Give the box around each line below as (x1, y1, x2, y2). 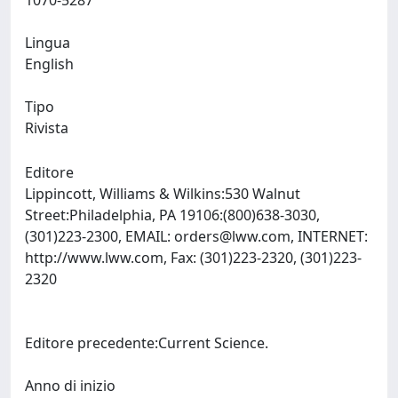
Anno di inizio (25, 376, 115, 395)
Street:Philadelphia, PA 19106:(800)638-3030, (25, 205, 320, 225)
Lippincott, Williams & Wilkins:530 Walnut (25, 184, 300, 203)
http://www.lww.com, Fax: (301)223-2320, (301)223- (25, 248, 362, 267)
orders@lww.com (174, 227, 291, 246)
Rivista (25, 118, 68, 138)
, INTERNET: (291, 227, 368, 246)
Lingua (25, 33, 70, 52)
